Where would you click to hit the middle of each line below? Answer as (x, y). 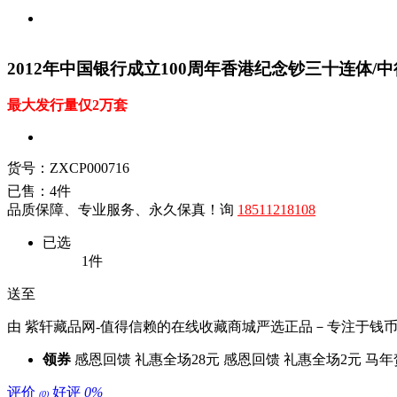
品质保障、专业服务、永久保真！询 (122, 210)
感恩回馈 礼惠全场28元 (147, 360)
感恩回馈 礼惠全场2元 (292, 360)
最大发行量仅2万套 (67, 105)
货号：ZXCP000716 (68, 168)
